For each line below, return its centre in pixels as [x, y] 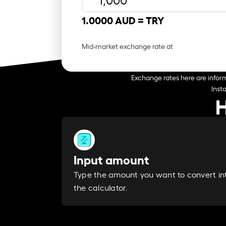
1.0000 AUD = [114, 19]
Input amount [111, 159]
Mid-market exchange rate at [128, 45]
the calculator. [101, 187]
